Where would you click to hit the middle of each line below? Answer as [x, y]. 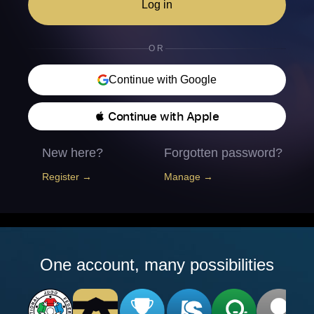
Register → [67, 177]
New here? [73, 153]
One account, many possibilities [157, 265]
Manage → [189, 177]
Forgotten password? [223, 153]
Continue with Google [163, 80]
